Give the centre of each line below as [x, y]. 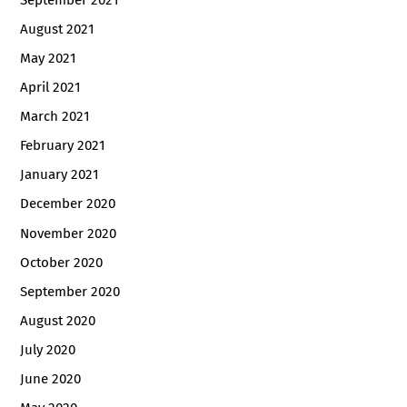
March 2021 [55, 117]
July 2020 [48, 349]
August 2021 [58, 30]
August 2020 [58, 320]
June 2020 [51, 378]
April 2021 [51, 88]
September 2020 [70, 291]
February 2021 [63, 146]
